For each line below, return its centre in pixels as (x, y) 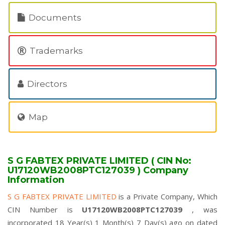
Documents (54, 18)
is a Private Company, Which (168, 196)
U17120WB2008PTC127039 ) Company (98, 170)
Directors (46, 84)
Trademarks (55, 51)
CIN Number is (45, 209)
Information (36, 180)
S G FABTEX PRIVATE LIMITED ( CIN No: (99, 161)
